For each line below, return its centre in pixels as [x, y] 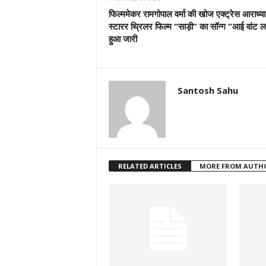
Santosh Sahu [208, 90]
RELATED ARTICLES [150, 166]
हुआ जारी [123, 39]
